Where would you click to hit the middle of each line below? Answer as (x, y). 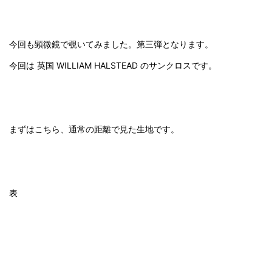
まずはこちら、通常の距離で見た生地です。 (94, 129)
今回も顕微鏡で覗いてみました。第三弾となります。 (111, 44)
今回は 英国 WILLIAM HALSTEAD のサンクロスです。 (113, 65)
